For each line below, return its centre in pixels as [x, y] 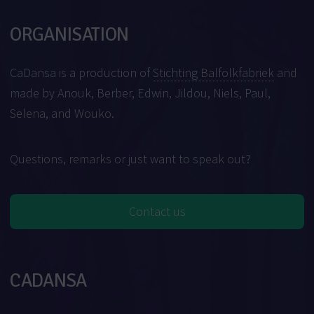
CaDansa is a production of [82, 73]
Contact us [157, 212]
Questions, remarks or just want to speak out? [131, 159]
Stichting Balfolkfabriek [214, 73]
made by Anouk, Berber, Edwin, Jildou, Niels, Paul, [141, 93]
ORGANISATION [69, 35]
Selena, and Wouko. [62, 114]
